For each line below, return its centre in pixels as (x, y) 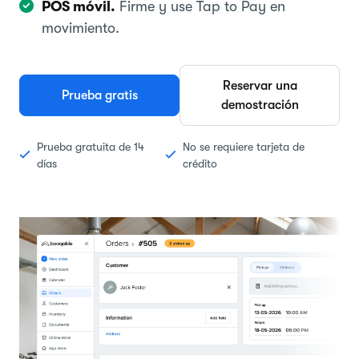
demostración (260, 105)
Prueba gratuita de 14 (91, 147)
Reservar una (260, 86)
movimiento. (81, 28)
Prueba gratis (99, 95)
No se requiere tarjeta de (244, 147)
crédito (200, 163)
